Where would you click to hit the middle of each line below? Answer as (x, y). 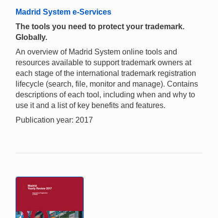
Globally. (31, 37)
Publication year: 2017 (54, 120)
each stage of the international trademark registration (106, 73)
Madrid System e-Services (64, 12)
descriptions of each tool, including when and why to (105, 94)
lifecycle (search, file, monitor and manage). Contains (107, 84)
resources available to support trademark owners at (103, 62)
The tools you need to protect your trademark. (100, 26)
